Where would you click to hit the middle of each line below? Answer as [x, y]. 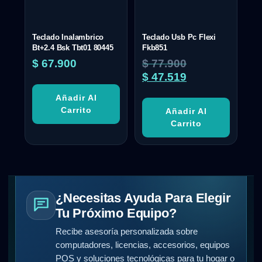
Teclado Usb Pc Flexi [179, 37]
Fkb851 [155, 47]
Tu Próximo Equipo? [116, 213]
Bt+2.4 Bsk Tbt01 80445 [73, 47]
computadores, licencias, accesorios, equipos [143, 245]
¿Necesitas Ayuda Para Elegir [143, 198]
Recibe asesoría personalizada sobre [127, 231]
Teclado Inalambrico [68, 37]
